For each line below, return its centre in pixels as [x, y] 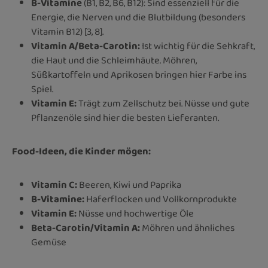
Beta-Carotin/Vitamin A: [86, 228]
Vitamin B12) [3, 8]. [67, 32]
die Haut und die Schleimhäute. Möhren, [114, 60]
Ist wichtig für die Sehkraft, [197, 46]
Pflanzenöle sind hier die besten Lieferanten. [125, 118]
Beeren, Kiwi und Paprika [129, 185]
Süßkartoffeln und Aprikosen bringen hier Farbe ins [139, 75]
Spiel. [42, 89]
